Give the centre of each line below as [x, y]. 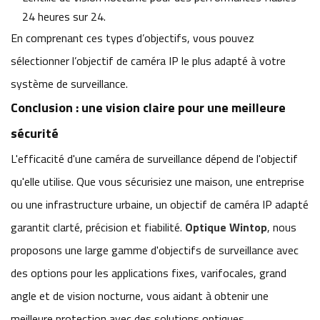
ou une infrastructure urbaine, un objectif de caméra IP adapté [160, 205]
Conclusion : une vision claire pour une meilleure [148, 108]
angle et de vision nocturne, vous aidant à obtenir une [140, 296]
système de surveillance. [69, 84]
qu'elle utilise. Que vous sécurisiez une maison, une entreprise [157, 182]
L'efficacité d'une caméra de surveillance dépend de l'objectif [154, 159]
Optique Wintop [226, 227]
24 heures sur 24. [64, 17]
